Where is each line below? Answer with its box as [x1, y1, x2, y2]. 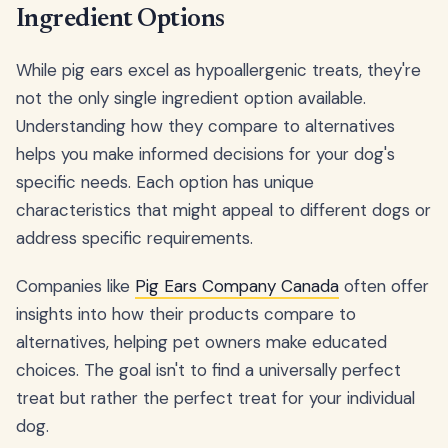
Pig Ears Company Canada [135, 274, 339, 297]
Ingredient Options [16, 6, 225, 33]
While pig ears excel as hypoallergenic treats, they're [16, 58, 421, 81]
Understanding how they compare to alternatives [16, 114, 395, 137]
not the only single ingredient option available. [16, 86, 366, 109]
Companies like [16, 274, 135, 297]
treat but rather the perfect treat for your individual [16, 386, 415, 409]
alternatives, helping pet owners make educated [16, 330, 387, 353]
